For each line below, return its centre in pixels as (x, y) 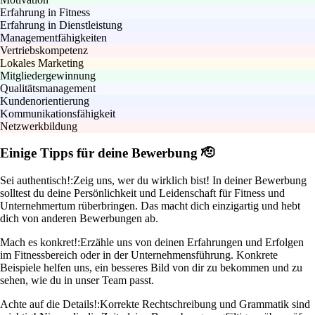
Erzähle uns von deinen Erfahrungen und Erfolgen (192, 243)
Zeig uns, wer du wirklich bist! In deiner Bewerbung (190, 181)
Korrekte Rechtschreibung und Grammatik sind (205, 304)
